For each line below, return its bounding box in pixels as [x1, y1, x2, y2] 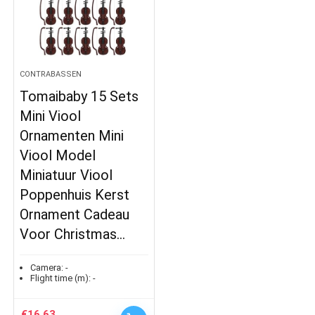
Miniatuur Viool [20, 166, 113, 184]
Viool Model [20, 146, 96, 164]
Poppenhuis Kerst [20, 186, 130, 203]
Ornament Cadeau [20, 205, 130, 223]
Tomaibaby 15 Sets [20, 87, 139, 105]
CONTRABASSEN [20, 69, 82, 79]
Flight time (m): [30, 272, 91, 283]
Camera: [30, 262, 64, 273]
